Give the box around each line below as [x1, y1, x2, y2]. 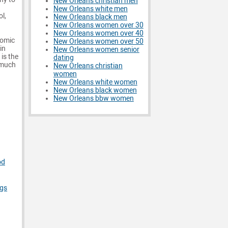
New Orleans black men [53, 13, 127, 22]
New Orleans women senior [53, 45, 139, 54]
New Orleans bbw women [53, 94, 134, 103]
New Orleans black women [53, 86, 137, 95]
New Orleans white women [53, 78, 137, 87]
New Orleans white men [53, 5, 128, 14]
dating [53, 53, 74, 63]
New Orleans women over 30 [53, 21, 144, 30]
